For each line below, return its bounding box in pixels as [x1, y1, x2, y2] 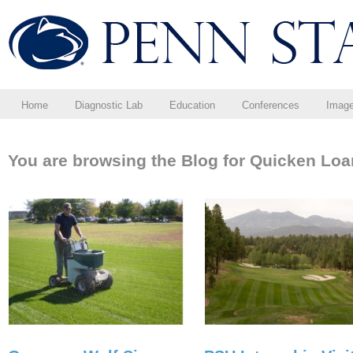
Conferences [242, 99, 299, 111]
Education [169, 99, 215, 111]
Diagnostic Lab [75, 99, 143, 111]
